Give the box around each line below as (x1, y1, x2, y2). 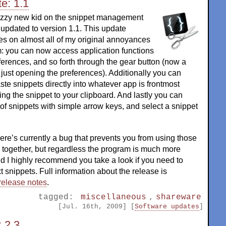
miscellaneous (81, 192, 147, 202)
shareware (155, 192, 201, 202)
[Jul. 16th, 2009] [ (58, 202, 135, 210)
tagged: (38, 192, 79, 202)
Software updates (135, 202, 199, 210)
